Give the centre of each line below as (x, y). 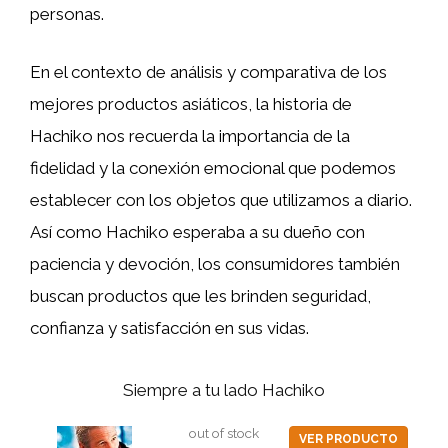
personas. (67, 14)
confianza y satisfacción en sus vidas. (169, 327)
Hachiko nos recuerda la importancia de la (190, 135)
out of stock (223, 433)
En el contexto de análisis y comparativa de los (208, 71)
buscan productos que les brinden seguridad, (200, 295)
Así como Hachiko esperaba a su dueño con (197, 231)
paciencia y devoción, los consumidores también (215, 263)
